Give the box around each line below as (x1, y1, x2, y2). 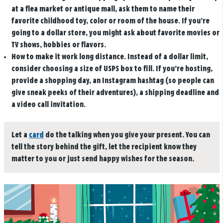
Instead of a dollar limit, (125, 53, 208, 61)
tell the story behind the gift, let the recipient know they (11, 143, 197, 151)
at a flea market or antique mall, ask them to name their (11, 5, 195, 13)
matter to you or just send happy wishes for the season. (11, 155, 194, 163)
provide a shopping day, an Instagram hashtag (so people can (11, 77, 214, 85)
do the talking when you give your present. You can (43, 131, 210, 139)
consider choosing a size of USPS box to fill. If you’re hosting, (11, 65, 213, 73)
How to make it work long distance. (11, 53, 126, 61)
